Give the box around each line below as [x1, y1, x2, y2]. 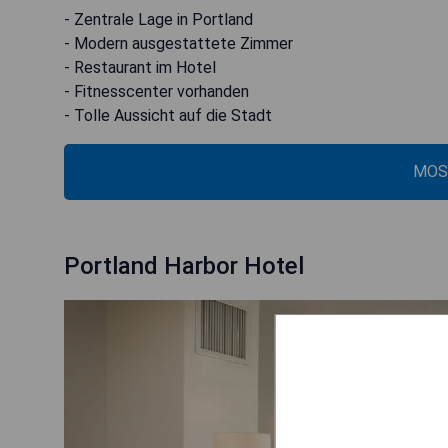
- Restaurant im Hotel [64, 57, 216, 77]
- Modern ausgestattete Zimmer [64, 33, 293, 53]
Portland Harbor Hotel [64, 251, 304, 280]
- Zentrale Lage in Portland [64, 9, 253, 29]
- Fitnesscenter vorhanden [64, 81, 249, 101]
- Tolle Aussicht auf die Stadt [64, 105, 272, 125]
